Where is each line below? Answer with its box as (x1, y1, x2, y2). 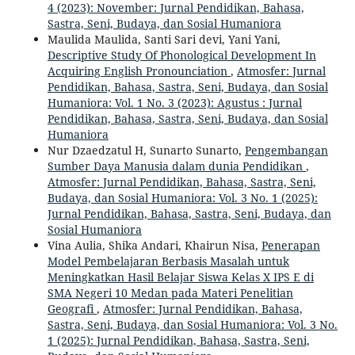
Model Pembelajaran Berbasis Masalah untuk (47, 254, 289, 269)
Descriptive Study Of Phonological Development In (47, 48, 316, 63)
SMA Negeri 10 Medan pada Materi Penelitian (47, 285, 293, 301)
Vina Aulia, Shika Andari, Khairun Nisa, (47, 238, 261, 254)
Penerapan (261, 238, 320, 254)
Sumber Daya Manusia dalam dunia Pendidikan (47, 158, 306, 174)
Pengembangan (244, 143, 328, 158)
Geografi (47, 301, 97, 317)
